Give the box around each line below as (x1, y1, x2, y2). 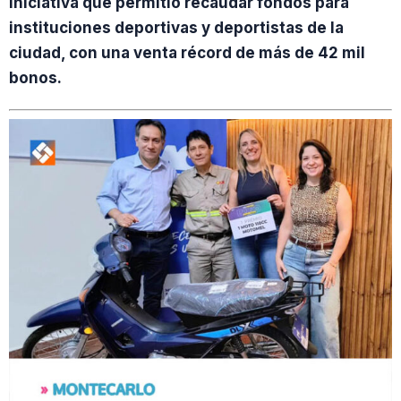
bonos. (9, 69, 62, 87)
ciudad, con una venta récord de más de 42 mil (9, 44, 365, 62)
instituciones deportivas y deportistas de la (9, 19, 344, 37)
